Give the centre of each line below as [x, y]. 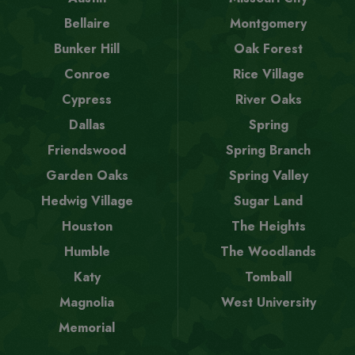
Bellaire [87, 23]
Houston [87, 226]
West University [268, 302]
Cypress [87, 99]
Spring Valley [268, 175]
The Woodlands [268, 251]
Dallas [87, 124]
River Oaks [268, 99]
